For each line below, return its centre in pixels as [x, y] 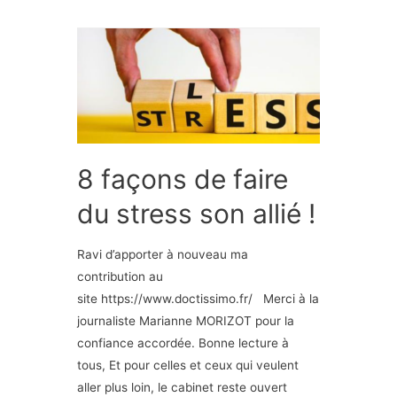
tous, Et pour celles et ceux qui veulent [188, 365]
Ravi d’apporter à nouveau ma [163, 254]
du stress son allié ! [197, 213]
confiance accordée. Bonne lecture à [183, 343]
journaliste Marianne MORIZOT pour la [186, 320]
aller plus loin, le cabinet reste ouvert [183, 387]
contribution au [121, 276]
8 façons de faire [183, 179]
